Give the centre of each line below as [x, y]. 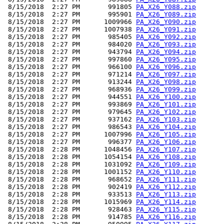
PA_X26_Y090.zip [166, 22]
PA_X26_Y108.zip [166, 157]
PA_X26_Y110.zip [166, 172]
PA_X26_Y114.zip [166, 202]
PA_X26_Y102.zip [166, 112]
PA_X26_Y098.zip [166, 82]
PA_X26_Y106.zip [166, 142]
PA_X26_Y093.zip [166, 44]
